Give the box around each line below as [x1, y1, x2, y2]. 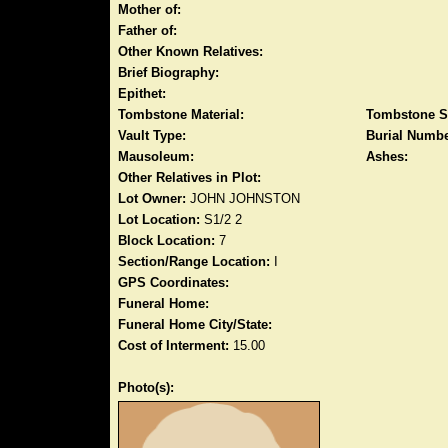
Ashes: [366, 149, 408, 164]
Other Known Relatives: [118, 44, 263, 59]
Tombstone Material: [118, 107, 244, 122]
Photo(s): [118, 380, 174, 395]
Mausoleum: [118, 149, 194, 164]
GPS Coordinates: [118, 275, 229, 290]
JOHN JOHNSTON [186, 191, 300, 206]
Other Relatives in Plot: [118, 170, 261, 185]
